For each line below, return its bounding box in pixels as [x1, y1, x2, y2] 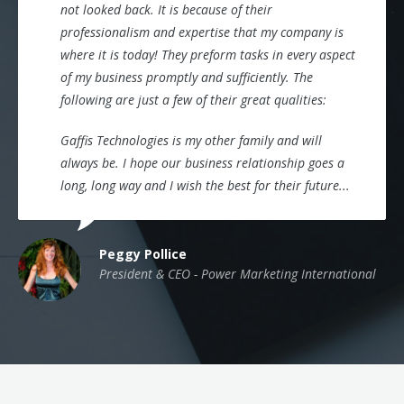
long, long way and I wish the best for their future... [60, 177, 350, 194]
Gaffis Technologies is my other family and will [60, 132, 322, 149]
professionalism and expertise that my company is [60, 23, 344, 41]
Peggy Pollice [99, 245, 187, 262]
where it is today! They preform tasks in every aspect [60, 46, 355, 63]
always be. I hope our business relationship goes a [60, 154, 344, 171]
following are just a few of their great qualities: [60, 91, 326, 108]
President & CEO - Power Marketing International [99, 265, 376, 282]
